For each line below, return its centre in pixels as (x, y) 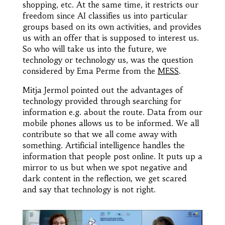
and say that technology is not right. (89, 190)
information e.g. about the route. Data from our (112, 112)
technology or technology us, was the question (107, 60)
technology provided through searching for (102, 101)
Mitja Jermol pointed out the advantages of (102, 90)
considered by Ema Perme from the (90, 71)
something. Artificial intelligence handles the (103, 145)
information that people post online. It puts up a (112, 156)
